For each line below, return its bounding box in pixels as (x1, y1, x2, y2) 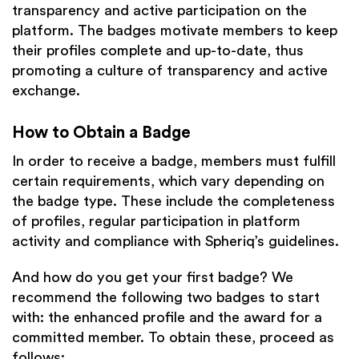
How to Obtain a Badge (12, 124, 191, 142)
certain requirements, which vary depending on (12, 174, 325, 189)
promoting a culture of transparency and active (12, 63, 328, 79)
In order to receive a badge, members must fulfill (12, 154, 336, 169)
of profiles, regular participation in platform (12, 214, 301, 229)
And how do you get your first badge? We (12, 270, 293, 285)
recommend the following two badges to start (12, 290, 320, 305)
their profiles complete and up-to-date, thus (12, 43, 304, 58)
